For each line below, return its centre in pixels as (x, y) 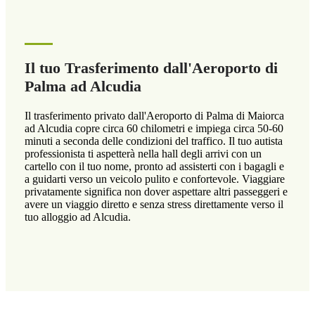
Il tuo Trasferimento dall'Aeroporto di (151, 68)
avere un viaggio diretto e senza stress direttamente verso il (154, 205)
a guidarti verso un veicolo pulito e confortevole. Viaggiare (154, 179)
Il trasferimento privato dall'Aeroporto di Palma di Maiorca (154, 116)
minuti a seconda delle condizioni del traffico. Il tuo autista (153, 141)
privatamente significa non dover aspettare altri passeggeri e (156, 192)
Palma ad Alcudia (83, 86)
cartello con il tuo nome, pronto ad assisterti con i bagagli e (154, 167)
